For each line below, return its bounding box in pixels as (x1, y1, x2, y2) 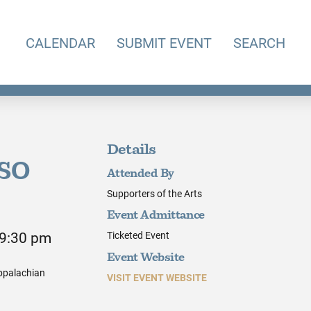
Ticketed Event (106, 228, 169, 242)
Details (106, 143, 156, 158)
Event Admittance (106, 210, 205, 222)
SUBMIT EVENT (116, 33, 212, 52)
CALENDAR (25, 33, 95, 52)
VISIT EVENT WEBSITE (106, 270, 207, 284)
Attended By (106, 168, 174, 180)
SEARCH (233, 33, 285, 52)
